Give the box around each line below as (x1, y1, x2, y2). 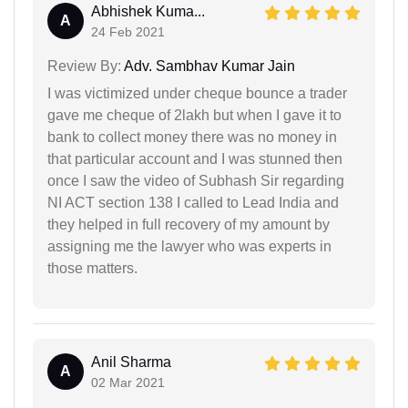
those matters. (47, 260, 138, 276)
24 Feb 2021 (91, 24, 165, 39)
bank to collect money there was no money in (47, 128, 337, 145)
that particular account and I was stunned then (47, 150, 342, 167)
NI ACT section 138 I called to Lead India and (47, 194, 339, 210)
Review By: (47, 57, 121, 74)
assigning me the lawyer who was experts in (47, 238, 331, 254)
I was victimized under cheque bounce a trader (47, 85, 347, 101)
